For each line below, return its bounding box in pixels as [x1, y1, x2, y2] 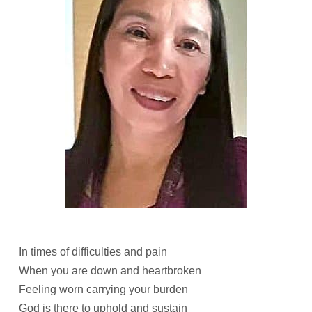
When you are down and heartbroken [19, 264, 202, 276]
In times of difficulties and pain [19, 245, 168, 258]
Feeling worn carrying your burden [19, 283, 189, 295]
